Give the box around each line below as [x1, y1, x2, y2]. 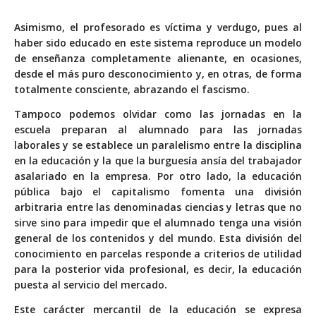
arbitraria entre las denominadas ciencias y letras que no [14, 200, 302, 214]
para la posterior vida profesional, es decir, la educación [14, 262, 302, 276]
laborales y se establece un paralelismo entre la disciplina [14, 138, 302, 152]
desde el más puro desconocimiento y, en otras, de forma [14, 67, 302, 81]
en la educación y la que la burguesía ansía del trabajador [14, 154, 302, 168]
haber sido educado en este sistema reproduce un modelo [14, 36, 302, 50]
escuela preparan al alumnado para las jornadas [14, 123, 302, 137]
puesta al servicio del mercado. [14, 278, 167, 292]
